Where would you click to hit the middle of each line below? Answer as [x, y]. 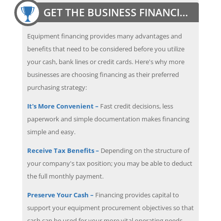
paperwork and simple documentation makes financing [108, 119]
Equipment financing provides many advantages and [104, 36]
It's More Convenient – [63, 106]
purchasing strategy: [57, 87]
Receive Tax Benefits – [63, 150]
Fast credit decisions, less [136, 106]
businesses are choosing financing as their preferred [103, 74]
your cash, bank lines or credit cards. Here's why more [106, 61]
